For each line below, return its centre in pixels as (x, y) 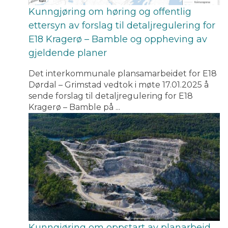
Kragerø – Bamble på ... (74, 107)
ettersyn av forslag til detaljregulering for (122, 26)
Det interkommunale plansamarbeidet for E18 (123, 74)
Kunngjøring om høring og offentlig (110, 12)
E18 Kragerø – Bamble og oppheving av (118, 39)
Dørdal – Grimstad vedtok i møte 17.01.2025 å (119, 85)
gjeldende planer (68, 53)
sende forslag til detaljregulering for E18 (111, 96)
